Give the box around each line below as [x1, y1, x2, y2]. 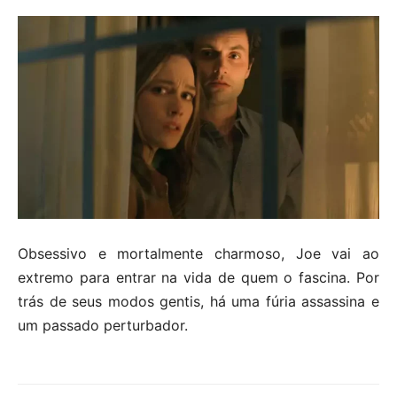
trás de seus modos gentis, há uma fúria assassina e [18, 292, 379, 310]
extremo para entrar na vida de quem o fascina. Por [18, 269, 379, 286]
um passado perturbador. [18, 316, 188, 334]
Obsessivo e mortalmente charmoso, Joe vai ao [18, 245, 379, 262]
